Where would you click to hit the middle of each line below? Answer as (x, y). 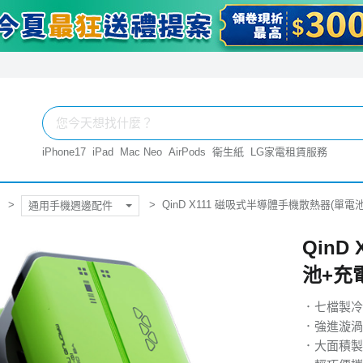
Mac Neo (141, 152)
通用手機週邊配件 (70, 205)
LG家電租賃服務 (289, 152)
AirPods (187, 152)
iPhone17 (64, 152)
